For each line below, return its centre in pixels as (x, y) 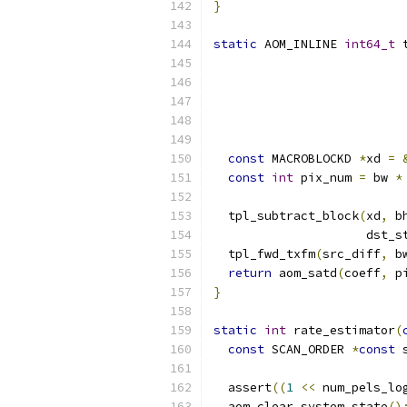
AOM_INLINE (301, 44)
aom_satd (304, 273)
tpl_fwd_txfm (264, 254)
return (250, 273)
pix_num (326, 178)
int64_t (370, 44)
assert (243, 387)
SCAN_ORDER (308, 349)
